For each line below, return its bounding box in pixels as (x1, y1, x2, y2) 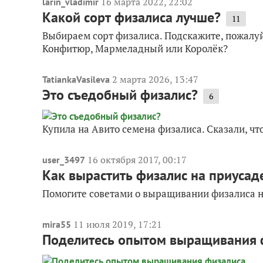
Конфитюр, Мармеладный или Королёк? (42, 41, 228, 55)
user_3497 (42, 153, 85, 166)
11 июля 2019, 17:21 (73, 217, 162, 231)
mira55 (42, 218, 71, 230)
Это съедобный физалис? (42, 85, 198, 104)
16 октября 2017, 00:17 (87, 153, 187, 166)
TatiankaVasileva (42, 73, 110, 85)
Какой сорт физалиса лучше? (42, 8, 221, 26)
